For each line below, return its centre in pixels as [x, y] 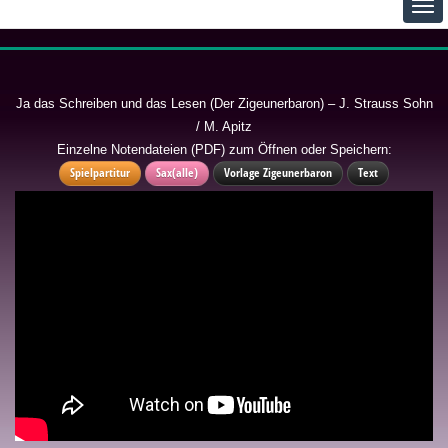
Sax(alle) [177, 172]
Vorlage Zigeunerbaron [278, 172]
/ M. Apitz [224, 126]
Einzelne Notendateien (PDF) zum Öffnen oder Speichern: [224, 149]
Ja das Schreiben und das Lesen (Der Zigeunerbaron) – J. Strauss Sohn [224, 103]
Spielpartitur [100, 172]
